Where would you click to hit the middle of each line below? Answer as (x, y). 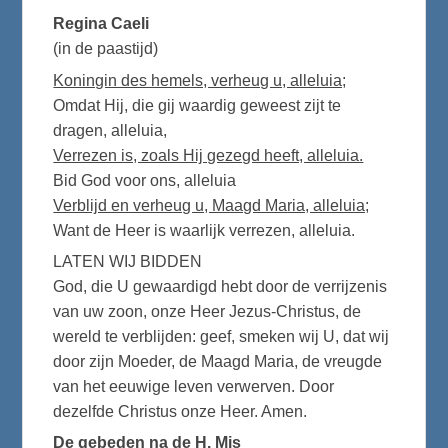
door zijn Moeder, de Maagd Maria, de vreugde (218, 361)
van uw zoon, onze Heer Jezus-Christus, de (207, 311)
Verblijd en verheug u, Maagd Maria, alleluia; (211, 205)
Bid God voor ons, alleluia (145, 180)
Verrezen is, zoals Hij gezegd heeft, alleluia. (208, 155)
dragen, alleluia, (110, 130)
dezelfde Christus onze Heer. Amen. (180, 411)
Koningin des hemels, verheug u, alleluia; (200, 80)
